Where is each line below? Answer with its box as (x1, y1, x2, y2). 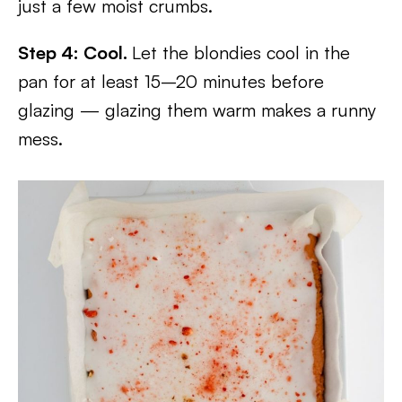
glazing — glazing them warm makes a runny (18, 99, 376, 122)
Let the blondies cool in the (132, 41, 350, 65)
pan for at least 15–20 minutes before (18, 70, 324, 93)
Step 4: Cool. (18, 41, 132, 65)
